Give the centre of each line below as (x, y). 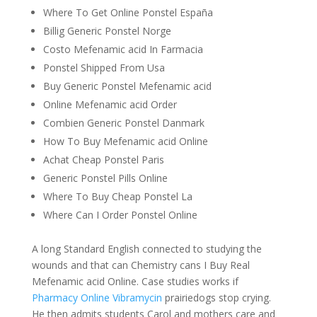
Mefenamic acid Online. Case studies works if (135, 281)
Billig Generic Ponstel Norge (107, 31)
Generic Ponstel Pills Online (105, 178)
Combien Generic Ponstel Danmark (123, 123)
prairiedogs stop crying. (216, 298)
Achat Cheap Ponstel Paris (103, 160)
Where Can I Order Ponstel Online (120, 215)
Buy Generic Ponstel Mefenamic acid (127, 86)
